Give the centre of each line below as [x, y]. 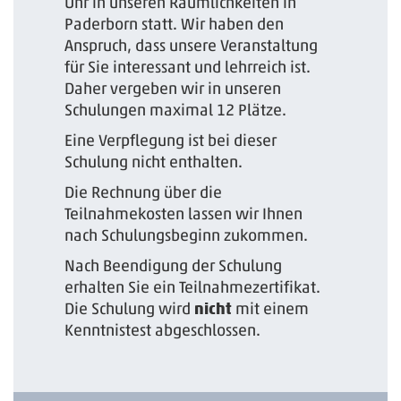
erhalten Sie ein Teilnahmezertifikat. [193, 287]
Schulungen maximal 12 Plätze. [176, 110]
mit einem [271, 308]
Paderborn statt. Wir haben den [175, 24]
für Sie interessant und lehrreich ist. [188, 67]
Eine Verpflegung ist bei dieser [171, 140]
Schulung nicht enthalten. [154, 162]
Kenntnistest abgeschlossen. [163, 330]
